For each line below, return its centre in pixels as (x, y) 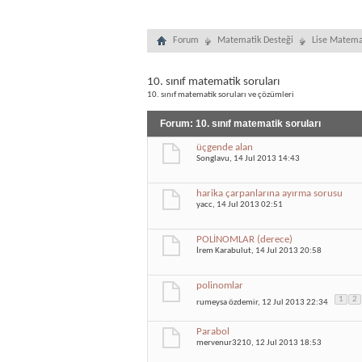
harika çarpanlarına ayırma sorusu (269, 194)
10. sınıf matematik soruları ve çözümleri (221, 95)
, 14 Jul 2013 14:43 (265, 159)
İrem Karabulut (224, 251)
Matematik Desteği (255, 40)
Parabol (213, 332)
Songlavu (213, 159)
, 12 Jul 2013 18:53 (286, 343)
